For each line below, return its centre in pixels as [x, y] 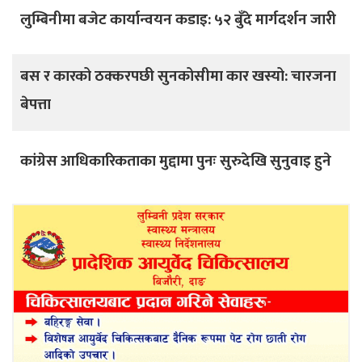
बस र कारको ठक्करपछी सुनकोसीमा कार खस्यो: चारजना [178, 76]
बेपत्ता [36, 104]
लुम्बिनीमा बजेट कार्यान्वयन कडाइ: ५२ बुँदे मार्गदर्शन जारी [178, 19]
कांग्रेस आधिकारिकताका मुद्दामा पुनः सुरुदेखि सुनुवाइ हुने [176, 161]
